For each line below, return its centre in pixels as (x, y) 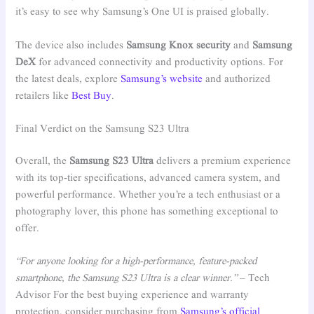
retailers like (44, 96)
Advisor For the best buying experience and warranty (132, 295)
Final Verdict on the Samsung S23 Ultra (103, 129)
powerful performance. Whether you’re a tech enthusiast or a (148, 194)
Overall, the (43, 161)
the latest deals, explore (68, 79)
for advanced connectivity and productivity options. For (160, 62)
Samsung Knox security (179, 45)
